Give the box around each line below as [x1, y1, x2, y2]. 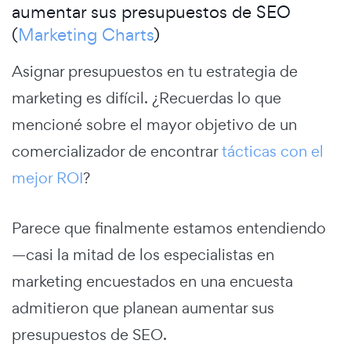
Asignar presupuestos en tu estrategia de [12, 60, 298, 81]
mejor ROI [12, 167, 83, 188]
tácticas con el [222, 140, 324, 161]
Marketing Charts [18, 23, 154, 45]
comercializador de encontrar [12, 140, 222, 161]
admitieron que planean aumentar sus [12, 297, 274, 318]
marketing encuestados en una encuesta [12, 270, 293, 291]
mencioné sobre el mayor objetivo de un [12, 114, 297, 135]
